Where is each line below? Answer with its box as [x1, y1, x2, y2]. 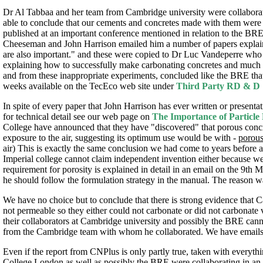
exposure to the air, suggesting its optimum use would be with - [3, 132, 238, 143]
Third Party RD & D [176, 80, 260, 91]
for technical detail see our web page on [3, 111, 152, 122]
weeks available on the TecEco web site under [3, 80, 176, 91]
